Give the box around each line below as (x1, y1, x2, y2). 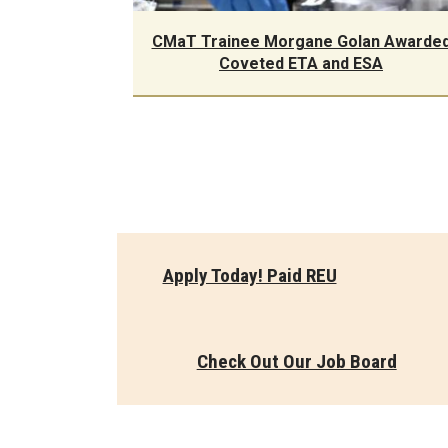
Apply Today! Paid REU (162, 263, 337, 287)
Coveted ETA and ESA (219, 53, 383, 73)
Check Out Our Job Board (196, 349, 397, 373)
